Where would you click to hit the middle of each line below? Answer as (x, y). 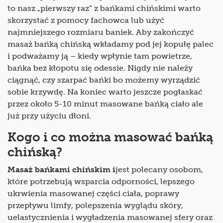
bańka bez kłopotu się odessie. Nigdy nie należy (100, 68)
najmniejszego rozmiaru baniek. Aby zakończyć (101, 32)
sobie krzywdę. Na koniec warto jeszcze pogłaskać (105, 92)
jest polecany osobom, (159, 170)
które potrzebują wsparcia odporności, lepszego (101, 182)
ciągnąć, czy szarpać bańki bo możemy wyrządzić (104, 80)
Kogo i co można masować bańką (110, 137)
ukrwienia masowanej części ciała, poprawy (93, 194)
